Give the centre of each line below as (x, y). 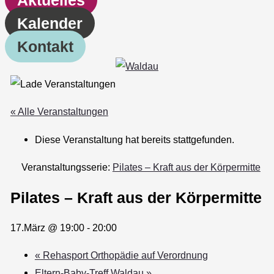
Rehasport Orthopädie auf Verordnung (124, 255)
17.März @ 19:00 (47, 227)
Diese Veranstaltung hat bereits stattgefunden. (134, 139)
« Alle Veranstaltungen (59, 112)
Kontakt (45, 46)
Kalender (50, 23)
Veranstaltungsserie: (67, 167)
